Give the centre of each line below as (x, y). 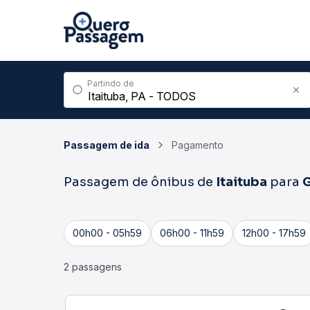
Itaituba (241, 182)
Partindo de (111, 83)
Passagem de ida (107, 145)
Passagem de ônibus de (140, 182)
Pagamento (198, 145)
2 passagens (93, 267)
